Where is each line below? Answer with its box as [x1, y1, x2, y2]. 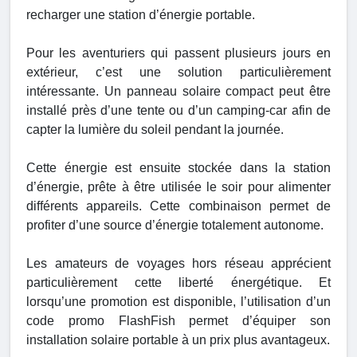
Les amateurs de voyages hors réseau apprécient [26, 257, 331, 271]
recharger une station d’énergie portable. [26, 8, 255, 22]
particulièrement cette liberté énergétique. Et [26, 276, 331, 290]
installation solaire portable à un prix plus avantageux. [26, 333, 330, 347]
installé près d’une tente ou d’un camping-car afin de [26, 104, 331, 118]
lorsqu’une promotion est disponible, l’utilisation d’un [26, 295, 331, 309]
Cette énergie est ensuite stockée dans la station [26, 161, 331, 175]
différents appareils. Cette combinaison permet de [26, 199, 331, 214]
